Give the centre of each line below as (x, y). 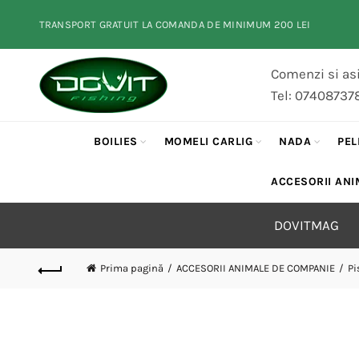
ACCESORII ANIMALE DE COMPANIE (255, 268)
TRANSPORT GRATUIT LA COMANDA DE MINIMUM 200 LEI (175, 24)
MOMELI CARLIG (208, 141)
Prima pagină (131, 268)
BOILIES (116, 141)
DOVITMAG (306, 225)
